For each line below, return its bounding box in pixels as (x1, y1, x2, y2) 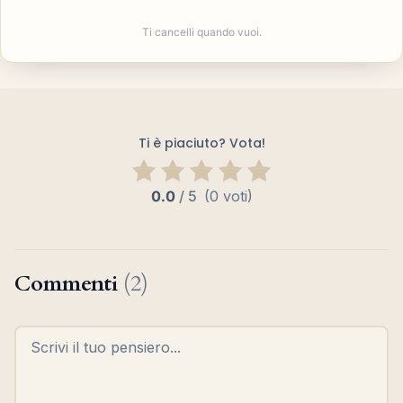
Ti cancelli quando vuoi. (141, 25, 262, 39)
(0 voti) (203, 187, 253, 205)
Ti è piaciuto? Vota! (138, 134, 265, 152)
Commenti (14, 269, 123, 300)
